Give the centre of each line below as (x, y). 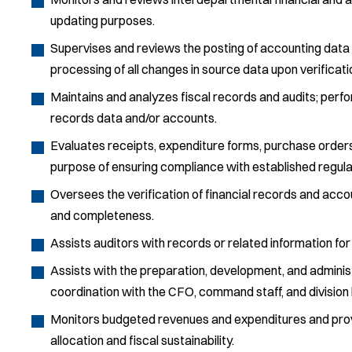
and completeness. (102, 215)
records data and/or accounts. (134, 117)
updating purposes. (103, 20)
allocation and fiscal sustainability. (142, 340)
